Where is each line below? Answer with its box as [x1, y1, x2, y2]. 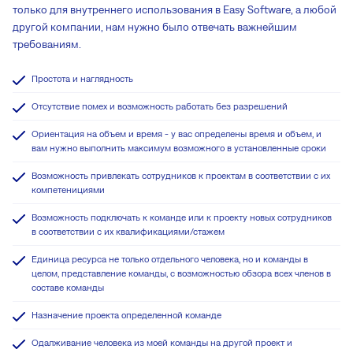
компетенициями [32, 184, 105, 196]
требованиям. [13, 38, 81, 51]
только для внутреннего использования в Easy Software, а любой [13, 3, 336, 17]
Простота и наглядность [32, 73, 133, 85]
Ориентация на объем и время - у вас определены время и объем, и [32, 128, 321, 140]
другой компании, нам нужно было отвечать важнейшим [13, 20, 297, 34]
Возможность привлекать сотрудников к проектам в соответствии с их [32, 170, 330, 182]
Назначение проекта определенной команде [32, 310, 221, 321]
